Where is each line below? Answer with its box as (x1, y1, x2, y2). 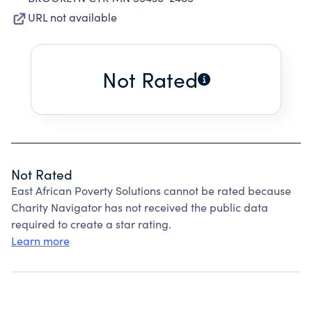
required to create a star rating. (11, 217, 171, 231)
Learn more (11, 233, 70, 248)
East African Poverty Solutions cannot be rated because (11, 183, 291, 198)
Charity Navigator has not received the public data (11, 200, 268, 214)
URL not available (28, 10, 117, 24)
